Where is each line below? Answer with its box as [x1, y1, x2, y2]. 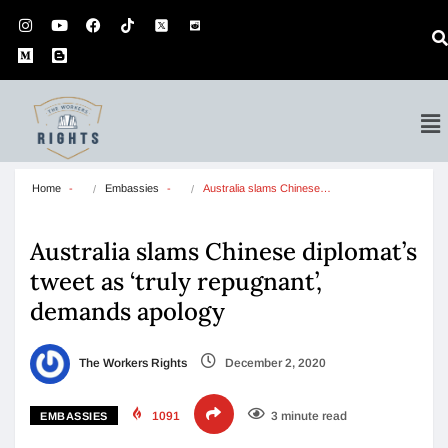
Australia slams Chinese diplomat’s [30, 236, 417, 267]
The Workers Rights [76, 356, 187, 371]
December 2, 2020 [222, 356, 326, 371]
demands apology [30, 296, 225, 327]
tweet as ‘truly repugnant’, [30, 266, 322, 297]
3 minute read [270, 409, 347, 423]
